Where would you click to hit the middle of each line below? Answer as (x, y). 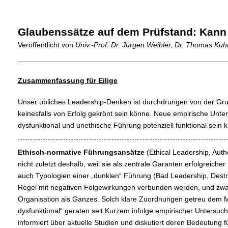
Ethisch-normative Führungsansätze (81, 152)
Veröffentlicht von (46, 45)
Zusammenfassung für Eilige (67, 80)
